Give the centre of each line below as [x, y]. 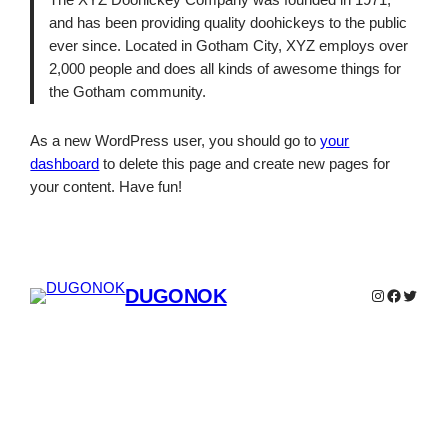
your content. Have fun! [106, 186]
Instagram [403, 294]
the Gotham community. [127, 92]
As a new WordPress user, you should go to [175, 140]
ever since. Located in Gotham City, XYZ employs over [228, 46]
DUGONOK [176, 295]
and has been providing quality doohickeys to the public [227, 23]
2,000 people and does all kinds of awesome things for [224, 69]
